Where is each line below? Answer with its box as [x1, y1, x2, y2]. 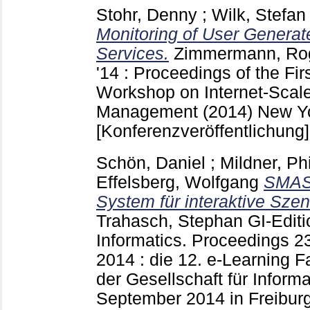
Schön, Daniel [96, 154, 206, 173]
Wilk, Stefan [212, 5, 306, 24]
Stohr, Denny [96, 5, 197, 24]
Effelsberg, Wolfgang [96, 173, 259, 192]
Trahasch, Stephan [96, 212, 243, 231]
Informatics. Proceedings [96, 231, 294, 250]
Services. [96, 44, 169, 63]
